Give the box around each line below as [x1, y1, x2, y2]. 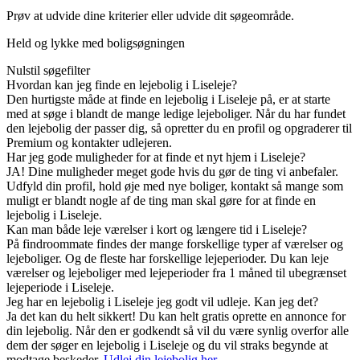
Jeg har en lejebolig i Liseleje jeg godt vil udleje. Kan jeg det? [6, 295, 318, 309]
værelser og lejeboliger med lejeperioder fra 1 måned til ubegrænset [6, 266, 346, 280]
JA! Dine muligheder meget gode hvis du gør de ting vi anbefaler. [6, 165, 338, 179]
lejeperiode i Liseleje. [6, 280, 114, 295]
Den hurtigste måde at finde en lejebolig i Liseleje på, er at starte [6, 92, 330, 107]
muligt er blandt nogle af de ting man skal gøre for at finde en [6, 194, 316, 208]
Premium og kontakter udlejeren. [6, 136, 172, 150]
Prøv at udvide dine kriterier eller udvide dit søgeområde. [6, 9, 294, 23]
